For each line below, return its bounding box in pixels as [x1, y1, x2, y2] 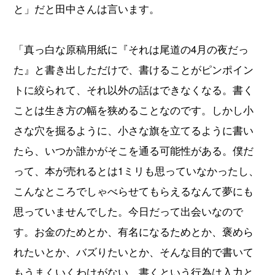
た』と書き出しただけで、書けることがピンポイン [14, 61, 254, 77]
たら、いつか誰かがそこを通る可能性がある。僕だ [14, 142, 254, 158]
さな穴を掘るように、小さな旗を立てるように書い [14, 122, 254, 137]
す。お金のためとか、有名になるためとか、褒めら [14, 223, 254, 239]
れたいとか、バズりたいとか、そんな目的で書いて [14, 244, 254, 259]
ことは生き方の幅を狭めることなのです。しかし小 [14, 102, 254, 117]
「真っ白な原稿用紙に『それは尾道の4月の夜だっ [14, 41, 249, 56]
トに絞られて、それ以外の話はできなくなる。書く [14, 82, 254, 97]
